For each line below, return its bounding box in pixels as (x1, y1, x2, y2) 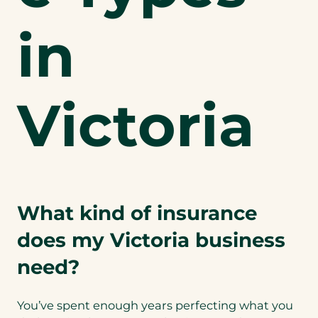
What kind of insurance (17, 200, 257, 225)
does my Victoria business (17, 227, 285, 252)
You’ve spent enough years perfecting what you (17, 297, 293, 312)
